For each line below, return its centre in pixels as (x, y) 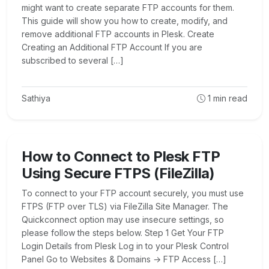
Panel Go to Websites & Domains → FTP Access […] (124, 259)
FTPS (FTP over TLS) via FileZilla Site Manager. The (125, 206)
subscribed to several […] (73, 60)
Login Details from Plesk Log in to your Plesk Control (125, 246)
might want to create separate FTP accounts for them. (128, 8)
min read (229, 98)
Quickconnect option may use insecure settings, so (123, 219)
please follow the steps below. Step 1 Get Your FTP (123, 233)
